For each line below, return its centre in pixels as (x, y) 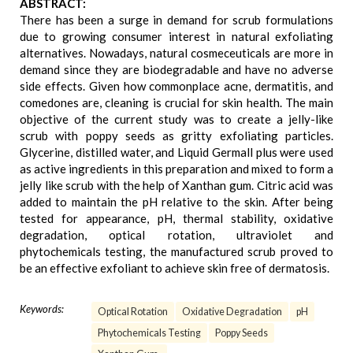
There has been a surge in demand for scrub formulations (176, 20)
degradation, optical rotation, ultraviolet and (176, 235)
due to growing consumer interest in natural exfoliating (176, 36)
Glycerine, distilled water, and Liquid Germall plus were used (176, 152)
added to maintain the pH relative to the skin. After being (176, 202)
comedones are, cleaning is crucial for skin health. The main (176, 102)
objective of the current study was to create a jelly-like (176, 119)
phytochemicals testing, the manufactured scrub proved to (176, 251)
